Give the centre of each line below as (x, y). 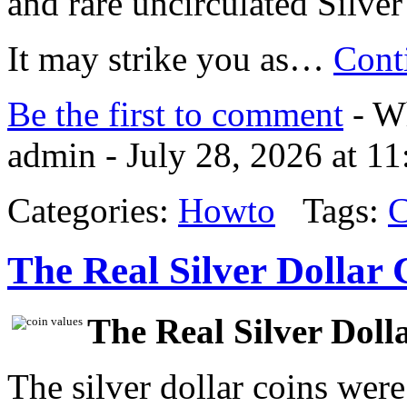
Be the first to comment (175, 114)
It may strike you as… (170, 58)
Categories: (93, 210)
